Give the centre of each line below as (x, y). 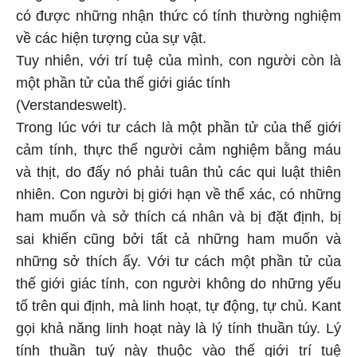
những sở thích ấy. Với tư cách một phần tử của (178, 261)
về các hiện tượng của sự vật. (111, 38)
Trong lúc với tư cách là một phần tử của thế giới (178, 127)
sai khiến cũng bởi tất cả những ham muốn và (178, 239)
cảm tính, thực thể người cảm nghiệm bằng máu (178, 150)
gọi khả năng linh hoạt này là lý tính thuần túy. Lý (178, 328)
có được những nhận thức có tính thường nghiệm (178, 16)
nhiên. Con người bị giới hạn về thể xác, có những (178, 194)
